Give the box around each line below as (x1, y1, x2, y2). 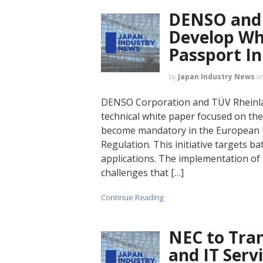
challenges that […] (101, 166, 184, 179)
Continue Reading (101, 192, 163, 203)
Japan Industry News (178, 71, 255, 82)
